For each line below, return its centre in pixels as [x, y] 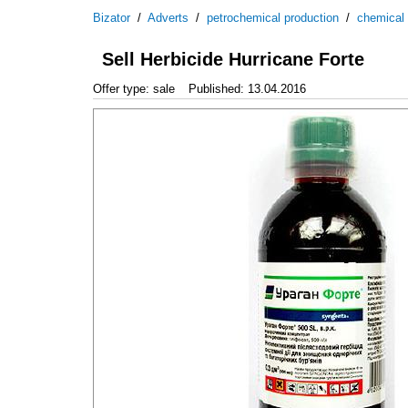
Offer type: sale [134, 88]
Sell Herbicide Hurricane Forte [233, 60]
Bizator [112, 18]
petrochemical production [273, 18]
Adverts [168, 18]
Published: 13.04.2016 [247, 88]
